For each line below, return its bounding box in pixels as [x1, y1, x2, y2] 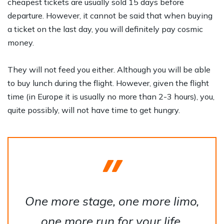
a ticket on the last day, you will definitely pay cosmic [7, 24, 203, 34]
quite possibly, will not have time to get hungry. [7, 105, 180, 115]
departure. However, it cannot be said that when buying [7, 10, 212, 21]
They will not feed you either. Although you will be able [7, 64, 210, 75]
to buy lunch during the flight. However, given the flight [7, 78, 209, 88]
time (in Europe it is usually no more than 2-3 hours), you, [7, 91, 214, 102]
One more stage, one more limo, [25, 193, 199, 209]
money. [7, 37, 34, 48]
